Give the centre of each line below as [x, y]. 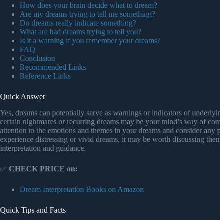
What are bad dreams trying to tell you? [81, 32]
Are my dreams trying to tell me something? [87, 14]
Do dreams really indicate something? [78, 23]
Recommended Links [53, 67]
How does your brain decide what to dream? [88, 5]
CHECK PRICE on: [43, 169]
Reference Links [45, 76]
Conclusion [37, 58]
